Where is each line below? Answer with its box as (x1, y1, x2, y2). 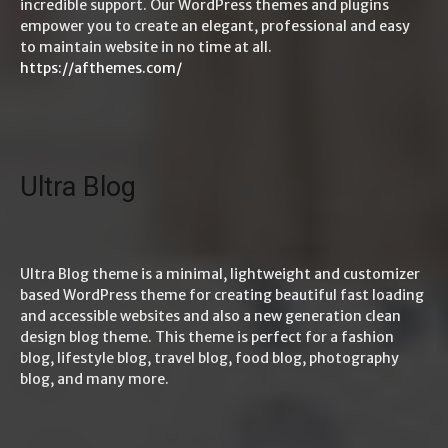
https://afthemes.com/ (20, 59, 182, 77)
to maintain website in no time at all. (20, 38, 272, 56)
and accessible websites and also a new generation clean (20, 307, 401, 325)
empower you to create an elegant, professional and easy (20, 17, 410, 35)
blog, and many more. (20, 370, 169, 388)
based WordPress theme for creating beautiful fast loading (20, 286, 424, 304)
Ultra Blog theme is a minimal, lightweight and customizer (20, 265, 420, 283)
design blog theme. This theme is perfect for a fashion (20, 328, 394, 346)
